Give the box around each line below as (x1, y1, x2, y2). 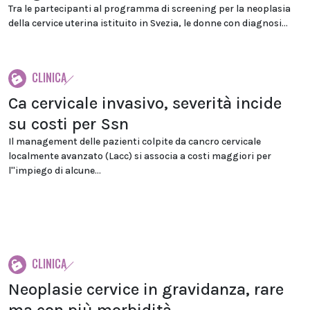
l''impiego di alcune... (8, 165, 101, 176)
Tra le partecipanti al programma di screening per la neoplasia (8, 3, 291, 15)
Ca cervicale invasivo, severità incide (8, 93, 282, 113)
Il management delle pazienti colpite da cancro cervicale (8, 136, 261, 147)
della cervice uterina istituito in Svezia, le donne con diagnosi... (8, 17, 288, 29)
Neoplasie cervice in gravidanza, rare (8, 280, 284, 299)
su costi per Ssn (8, 114, 129, 134)
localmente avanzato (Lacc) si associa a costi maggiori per (8, 150, 271, 162)
